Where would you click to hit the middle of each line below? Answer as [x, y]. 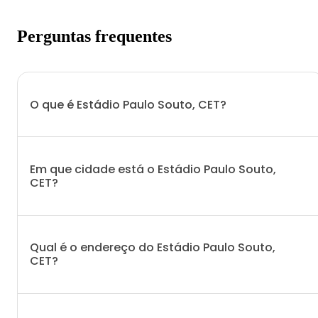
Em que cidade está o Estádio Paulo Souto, [153, 169]
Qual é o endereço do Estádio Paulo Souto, [153, 248]
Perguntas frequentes [94, 36]
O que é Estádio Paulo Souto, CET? [128, 104]
